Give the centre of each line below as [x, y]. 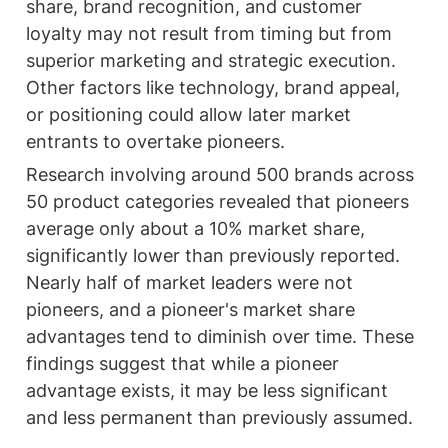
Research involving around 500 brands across [220, 174]
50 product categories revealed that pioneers [217, 201]
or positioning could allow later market [188, 114]
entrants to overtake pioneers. [155, 141]
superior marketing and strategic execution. [211, 60]
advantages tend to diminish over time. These [220, 336]
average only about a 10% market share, [195, 228]
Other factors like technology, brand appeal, [213, 87]
